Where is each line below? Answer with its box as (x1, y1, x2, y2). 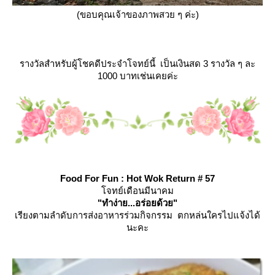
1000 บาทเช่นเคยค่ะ (97, 71, 178, 81)
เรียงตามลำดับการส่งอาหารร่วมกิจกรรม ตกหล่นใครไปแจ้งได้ (15, 209, 260, 220)
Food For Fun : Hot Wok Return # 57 (60, 172, 215, 184)
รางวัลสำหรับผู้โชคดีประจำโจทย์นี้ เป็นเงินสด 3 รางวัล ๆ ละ (20, 58, 255, 69)
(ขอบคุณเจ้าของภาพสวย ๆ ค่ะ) (76, 9, 199, 20)
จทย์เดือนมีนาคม (101, 185, 174, 196)
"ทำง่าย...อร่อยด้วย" (98, 197, 177, 208)
